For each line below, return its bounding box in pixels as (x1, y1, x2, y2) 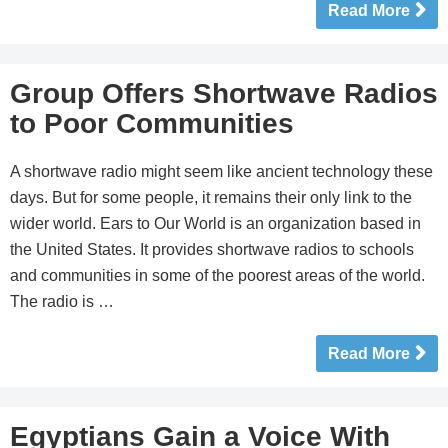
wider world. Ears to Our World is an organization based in (10, 215, 421, 232)
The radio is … (10, 293, 114, 310)
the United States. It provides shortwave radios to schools (10, 241, 414, 258)
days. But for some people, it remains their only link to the (10, 189, 412, 206)
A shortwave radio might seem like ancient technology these (10, 163, 433, 180)
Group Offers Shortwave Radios (10, 78, 438, 109)
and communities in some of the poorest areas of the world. (10, 267, 425, 284)
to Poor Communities (10, 108, 294, 139)
